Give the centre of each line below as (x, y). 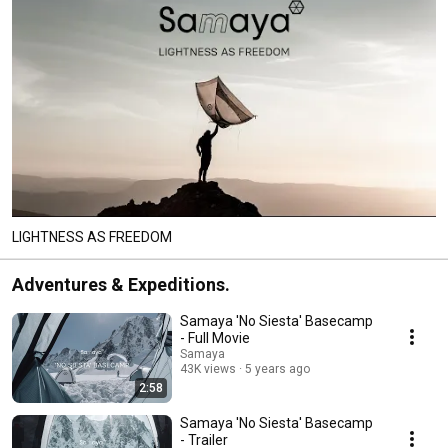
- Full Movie (215, 337)
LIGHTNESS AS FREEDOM (92, 236)
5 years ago (277, 368)
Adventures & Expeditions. (121, 284)
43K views (208, 368)
